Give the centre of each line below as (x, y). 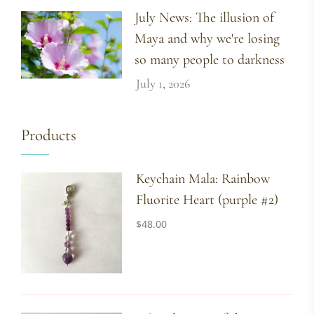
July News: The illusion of (205, 18)
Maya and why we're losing (207, 39)
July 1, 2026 (163, 84)
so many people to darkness (210, 60)
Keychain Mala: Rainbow (203, 179)
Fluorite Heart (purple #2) (207, 200)
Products (49, 136)
